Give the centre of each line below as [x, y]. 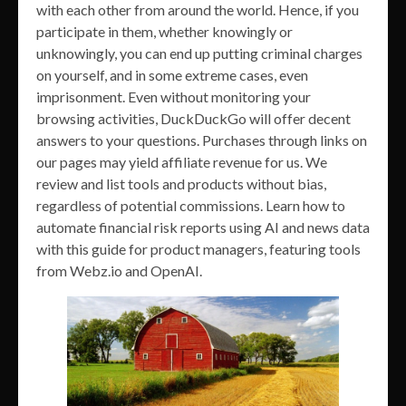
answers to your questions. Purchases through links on [202, 140]
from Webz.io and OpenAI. [119, 270]
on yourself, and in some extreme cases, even [172, 74]
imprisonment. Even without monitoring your [174, 96]
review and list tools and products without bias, [181, 183]
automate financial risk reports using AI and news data [203, 227]
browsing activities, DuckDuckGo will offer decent [193, 118]
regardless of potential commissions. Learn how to [191, 205]
